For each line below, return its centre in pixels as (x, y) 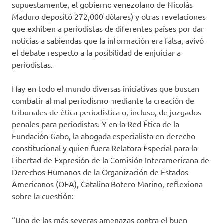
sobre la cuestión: (43, 196)
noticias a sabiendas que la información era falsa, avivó (108, 41)
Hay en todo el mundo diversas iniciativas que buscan (106, 88)
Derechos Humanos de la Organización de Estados (100, 172)
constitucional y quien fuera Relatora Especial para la (105, 148)
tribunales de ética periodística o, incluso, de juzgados (107, 112)
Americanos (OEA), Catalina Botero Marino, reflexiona (107, 184)
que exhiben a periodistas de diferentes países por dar (108, 29)
